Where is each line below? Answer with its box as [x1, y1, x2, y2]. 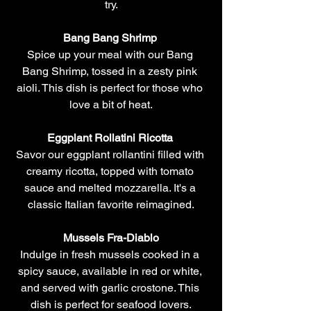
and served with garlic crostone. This [20, 280, 202, 294]
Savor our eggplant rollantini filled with [15, 147, 207, 161]
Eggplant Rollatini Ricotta [47, 131, 173, 144]
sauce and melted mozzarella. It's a [24, 180, 199, 194]
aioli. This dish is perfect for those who [17, 81, 205, 94]
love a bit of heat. [69, 97, 153, 111]
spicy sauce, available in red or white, [17, 264, 205, 278]
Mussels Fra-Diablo [63, 230, 159, 244]
